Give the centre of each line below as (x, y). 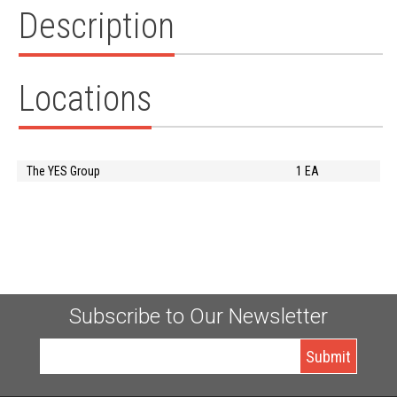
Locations (85, 99)
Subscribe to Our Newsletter (198, 316)
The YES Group (63, 171)
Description (96, 26)
